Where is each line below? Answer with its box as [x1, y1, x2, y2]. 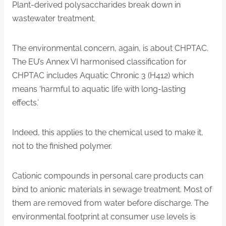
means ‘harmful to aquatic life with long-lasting [12, 84, 186, 94]
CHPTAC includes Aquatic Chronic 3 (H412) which [12, 70, 194, 80]
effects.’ [12, 97, 39, 107]
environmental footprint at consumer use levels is [12, 211, 196, 221]
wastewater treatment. [12, 13, 95, 23]
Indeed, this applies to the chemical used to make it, [12, 127, 203, 137]
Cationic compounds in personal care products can [12, 171, 203, 181]
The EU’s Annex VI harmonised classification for [12, 56, 187, 67]
